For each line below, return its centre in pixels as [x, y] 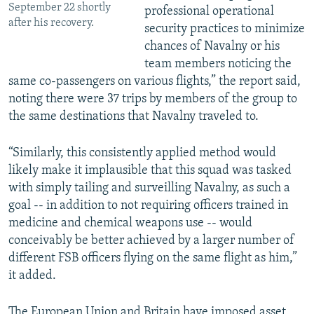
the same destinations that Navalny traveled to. [134, 116]
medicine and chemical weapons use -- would [130, 223]
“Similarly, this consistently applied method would [142, 153]
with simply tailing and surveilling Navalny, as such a [149, 188]
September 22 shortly [60, 7]
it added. [32, 275]
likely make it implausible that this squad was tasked [150, 170]
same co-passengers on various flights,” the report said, [155, 81]
